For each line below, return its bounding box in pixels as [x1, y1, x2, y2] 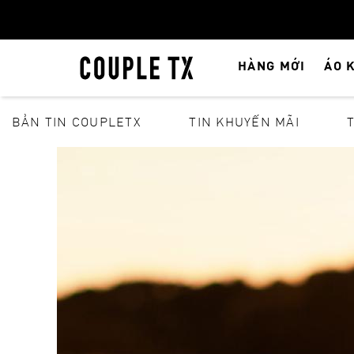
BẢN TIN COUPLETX [12, 113, 141, 130]
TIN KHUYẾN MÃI [189, 113, 299, 130]
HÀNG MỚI [238, 57, 306, 74]
